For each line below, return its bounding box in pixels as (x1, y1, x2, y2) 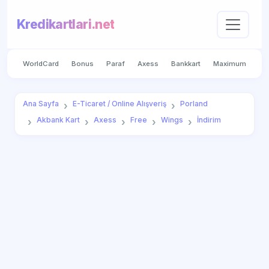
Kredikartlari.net (17, 17, 115, 32)
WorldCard (22, 59, 59, 68)
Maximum (213, 59, 247, 68)
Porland (180, 99, 208, 109)
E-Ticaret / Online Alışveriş (72, 99, 166, 109)
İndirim (196, 115, 221, 125)
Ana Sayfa (22, 99, 59, 109)
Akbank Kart (36, 115, 80, 125)
